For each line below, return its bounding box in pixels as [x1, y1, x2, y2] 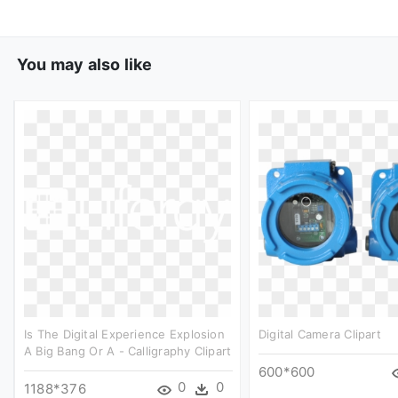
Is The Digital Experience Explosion [24, 326, 225, 341]
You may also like [16, 55, 153, 74]
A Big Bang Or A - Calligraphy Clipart [24, 343, 232, 358]
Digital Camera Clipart [259, 326, 381, 341]
